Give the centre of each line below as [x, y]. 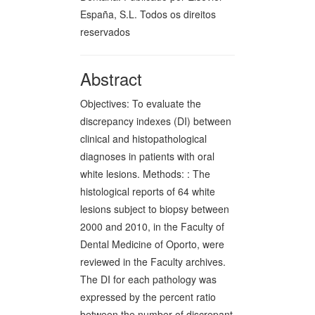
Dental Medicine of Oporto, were [152, 244]
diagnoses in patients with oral [147, 156]
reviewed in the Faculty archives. [153, 262]
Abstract [111, 78]
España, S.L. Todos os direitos [148, 14]
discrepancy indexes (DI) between [156, 121]
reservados [105, 32]
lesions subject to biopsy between [155, 209]
